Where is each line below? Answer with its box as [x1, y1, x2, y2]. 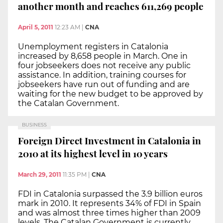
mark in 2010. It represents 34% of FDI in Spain [18, 199, 201, 209]
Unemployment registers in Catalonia [18, 41, 168, 51]
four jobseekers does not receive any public [18, 60, 191, 70]
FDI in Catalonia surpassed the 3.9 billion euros [18, 189, 203, 199]
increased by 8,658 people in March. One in [18, 51, 188, 61]
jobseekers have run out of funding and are [18, 79, 190, 89]
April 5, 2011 [18, 23, 53, 31]
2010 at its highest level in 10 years [18, 147, 168, 160]
